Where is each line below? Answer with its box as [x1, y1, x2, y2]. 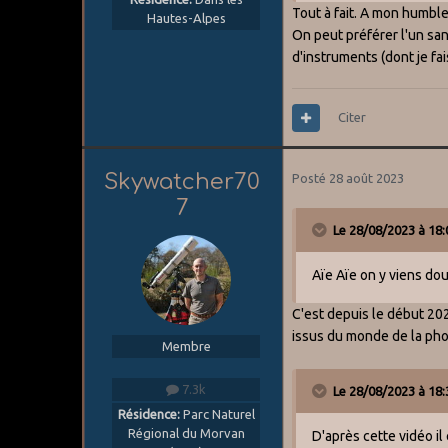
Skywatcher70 [104, 170, 261, 195]
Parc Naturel [179, 407, 255, 422]
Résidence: [117, 407, 180, 422]
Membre [161, 339, 211, 354]
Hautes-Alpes [146, 11, 226, 26]
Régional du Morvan [127, 426, 245, 441]
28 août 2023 [329, 171, 405, 186]
